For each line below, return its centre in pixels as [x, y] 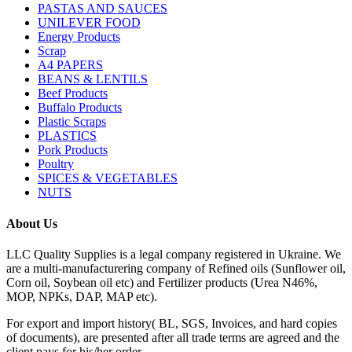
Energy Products [79, 37]
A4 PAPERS [70, 65]
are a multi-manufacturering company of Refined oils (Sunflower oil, [176, 268]
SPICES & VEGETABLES [108, 178]
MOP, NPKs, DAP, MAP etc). [82, 297]
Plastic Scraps [72, 122]
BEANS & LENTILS [93, 79]
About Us [32, 223]
